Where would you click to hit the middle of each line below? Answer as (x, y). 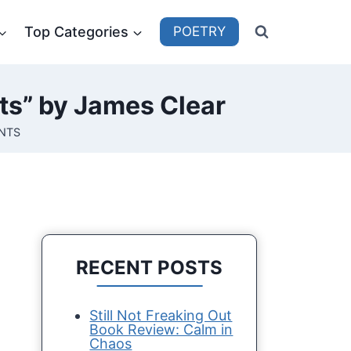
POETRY (199, 32)
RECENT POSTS (150, 267)
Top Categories (77, 31)
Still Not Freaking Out (161, 315)
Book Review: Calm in (161, 329)
